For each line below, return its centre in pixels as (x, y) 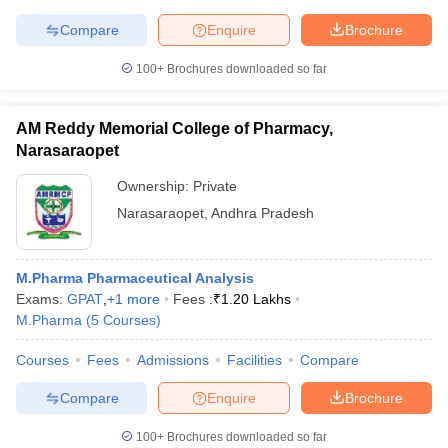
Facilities (254, 360)
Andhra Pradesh (262, 213)
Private (215, 186)
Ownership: (155, 186)
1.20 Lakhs (256, 299)
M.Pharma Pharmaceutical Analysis (135, 278)
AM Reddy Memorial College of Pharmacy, (174, 128)
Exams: (41, 299)
